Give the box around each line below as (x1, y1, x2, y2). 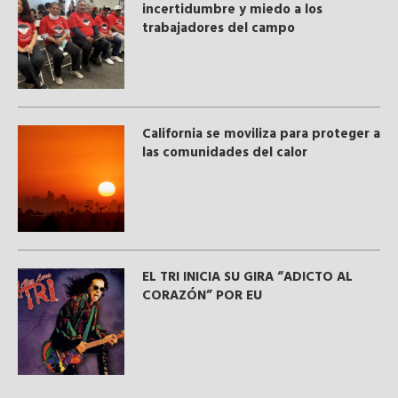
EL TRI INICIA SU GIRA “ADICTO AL (142, 266, 353, 288)
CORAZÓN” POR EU (142, 284, 262, 306)
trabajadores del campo (142, 17, 298, 39)
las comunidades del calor (142, 141, 307, 163)
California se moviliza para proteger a (142, 123, 380, 145)
